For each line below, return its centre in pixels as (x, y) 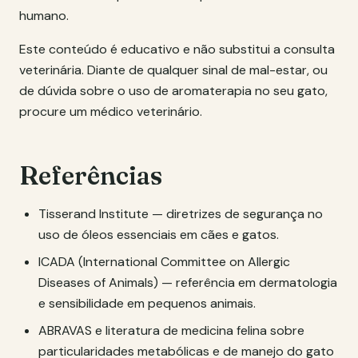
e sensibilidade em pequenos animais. (147, 303)
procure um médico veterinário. (111, 111)
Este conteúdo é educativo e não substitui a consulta (177, 49)
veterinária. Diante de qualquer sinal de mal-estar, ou (173, 70)
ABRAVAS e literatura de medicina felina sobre (171, 330)
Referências (91, 175)
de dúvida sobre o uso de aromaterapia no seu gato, (173, 91)
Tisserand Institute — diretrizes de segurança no (181, 214)
